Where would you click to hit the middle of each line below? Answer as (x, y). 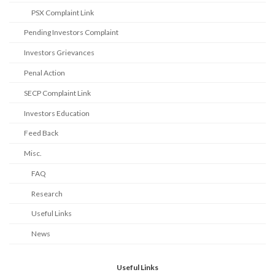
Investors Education (57, 113)
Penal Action (45, 73)
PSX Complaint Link (63, 12)
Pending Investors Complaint (71, 33)
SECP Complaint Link (57, 93)
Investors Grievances (59, 53)
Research (47, 193)
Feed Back (41, 133)
